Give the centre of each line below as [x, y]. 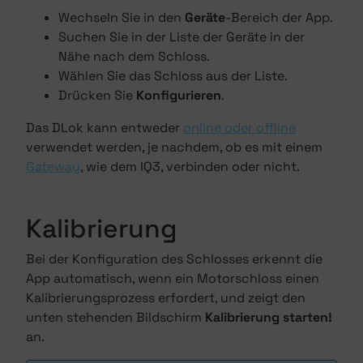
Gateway [53, 167]
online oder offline [239, 128]
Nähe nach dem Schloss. [134, 56]
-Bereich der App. [279, 17]
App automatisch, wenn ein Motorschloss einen [173, 278]
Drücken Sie [97, 95]
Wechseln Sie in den [122, 17]
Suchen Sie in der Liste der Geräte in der [181, 37]
